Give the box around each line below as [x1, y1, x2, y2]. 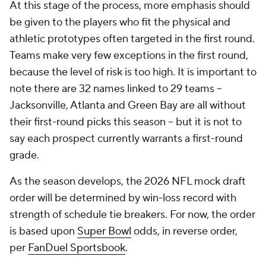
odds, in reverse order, [131, 185, 237, 199]
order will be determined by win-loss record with [9, 152, 236, 166]
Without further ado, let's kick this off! [9, 228, 187, 242]
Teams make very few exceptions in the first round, [9, 9, 248, 23]
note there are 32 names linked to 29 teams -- [9, 43, 222, 56]
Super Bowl [77, 185, 131, 199]
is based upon [9, 185, 77, 199]
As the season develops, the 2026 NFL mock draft [9, 135, 246, 149]
